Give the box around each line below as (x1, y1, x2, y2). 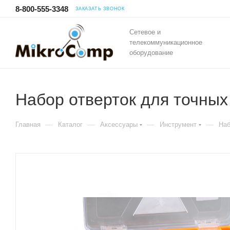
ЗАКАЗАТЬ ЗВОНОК (75, 6, 125, 11)
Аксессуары (100, 121, 138, 128)
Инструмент (160, 121, 197, 128)
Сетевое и (129, 28, 161, 36)
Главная (15, 121, 41, 128)
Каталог (58, 121, 83, 128)
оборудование (129, 49, 173, 56)
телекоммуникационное (129, 39, 202, 46)
